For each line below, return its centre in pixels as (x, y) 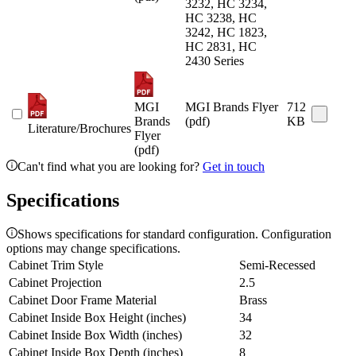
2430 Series (215, 61)
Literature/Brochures (79, 129)
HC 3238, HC (221, 18)
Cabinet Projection (55, 283)
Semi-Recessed (277, 265)
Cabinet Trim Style (56, 265)
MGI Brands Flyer (232, 107)
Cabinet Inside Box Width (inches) (95, 335)
